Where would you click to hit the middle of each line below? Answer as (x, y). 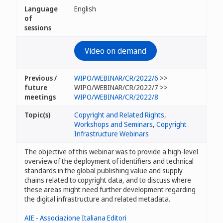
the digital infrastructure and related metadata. (97, 199)
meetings (40, 97)
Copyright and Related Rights (119, 115)
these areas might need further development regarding (110, 189)
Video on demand (115, 51)
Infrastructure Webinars (111, 134)
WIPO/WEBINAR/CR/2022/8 (116, 97)
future (36, 87)
